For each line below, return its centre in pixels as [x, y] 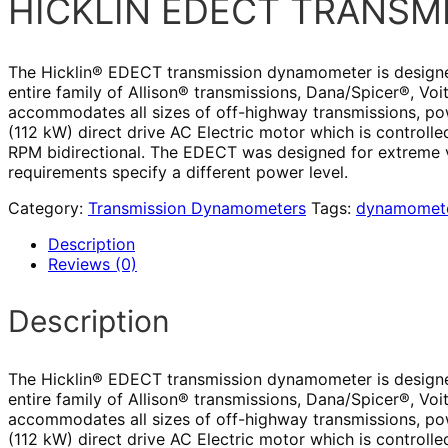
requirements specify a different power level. [178, 171]
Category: [48, 207]
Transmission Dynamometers [197, 207]
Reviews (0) [92, 263]
